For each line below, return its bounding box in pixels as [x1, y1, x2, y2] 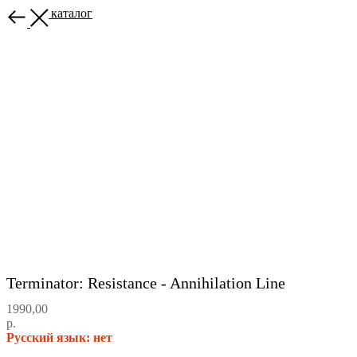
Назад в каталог [6, 6, 92, 20]
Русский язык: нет [6, 330, 112, 344]
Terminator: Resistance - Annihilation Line [6, 274, 285, 292]
